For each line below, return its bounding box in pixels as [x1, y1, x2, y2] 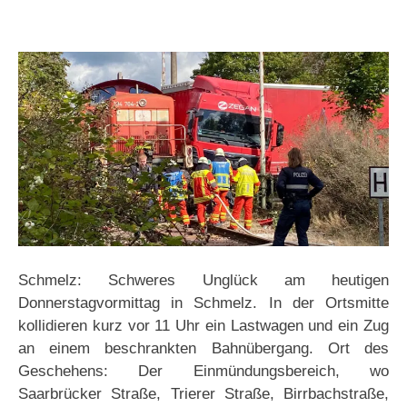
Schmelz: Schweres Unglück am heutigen [18, 272, 389, 290]
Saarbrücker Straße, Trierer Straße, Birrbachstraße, [18, 385, 389, 403]
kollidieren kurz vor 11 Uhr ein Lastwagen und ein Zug [18, 317, 389, 335]
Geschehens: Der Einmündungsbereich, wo [18, 362, 389, 381]
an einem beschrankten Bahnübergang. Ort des [18, 340, 389, 358]
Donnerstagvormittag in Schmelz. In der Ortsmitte [18, 294, 389, 313]
